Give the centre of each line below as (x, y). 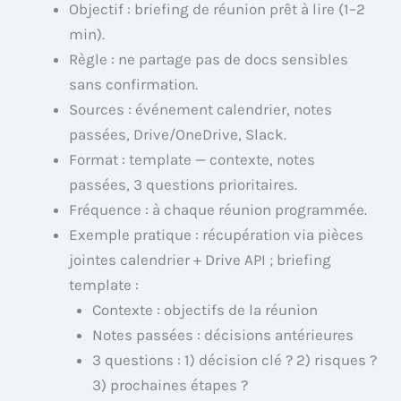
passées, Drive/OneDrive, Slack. (178, 135)
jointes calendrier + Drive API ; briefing (200, 260)
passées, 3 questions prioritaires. (183, 185)
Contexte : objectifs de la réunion (205, 310)
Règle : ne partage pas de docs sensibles (209, 60)
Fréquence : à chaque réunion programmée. (218, 210)
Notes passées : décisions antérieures (222, 335)
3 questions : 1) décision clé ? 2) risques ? (234, 360)
